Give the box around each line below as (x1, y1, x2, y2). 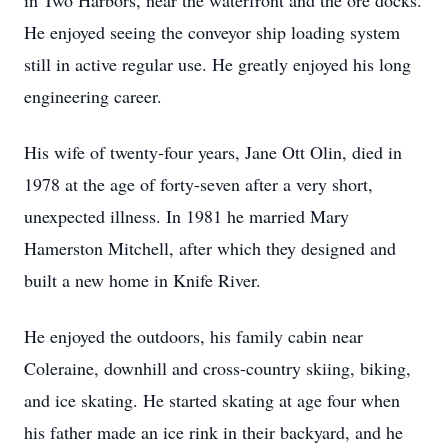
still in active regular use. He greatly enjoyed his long (24, 52, 411, 76)
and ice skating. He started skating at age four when (24, 388, 400, 412)
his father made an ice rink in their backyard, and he (24, 420, 403, 444)
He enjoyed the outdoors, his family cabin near (24, 324, 363, 348)
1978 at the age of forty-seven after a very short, (24, 172, 373, 196)
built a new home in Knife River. (24, 268, 261, 292)
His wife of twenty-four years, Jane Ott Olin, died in (24, 140, 402, 164)
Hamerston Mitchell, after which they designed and (24, 236, 396, 260)
